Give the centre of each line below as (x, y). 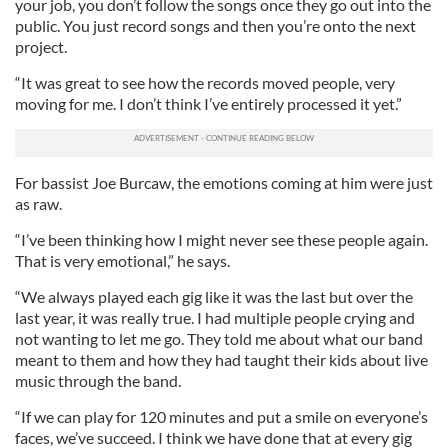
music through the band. (98, 380)
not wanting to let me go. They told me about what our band (219, 338)
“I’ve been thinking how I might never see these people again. (221, 239)
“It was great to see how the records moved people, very (205, 82)
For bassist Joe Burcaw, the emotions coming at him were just (224, 182)
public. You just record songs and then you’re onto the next (215, 25)
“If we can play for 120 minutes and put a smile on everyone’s (221, 416)
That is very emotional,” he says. (122, 260)
